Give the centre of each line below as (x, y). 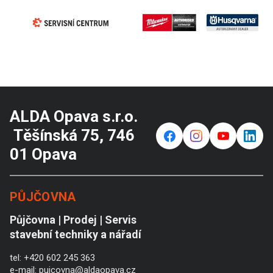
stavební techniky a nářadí (76, 234)
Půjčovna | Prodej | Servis (73, 220)
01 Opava (43, 154)
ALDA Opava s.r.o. (74, 116)
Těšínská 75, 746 (72, 135)
